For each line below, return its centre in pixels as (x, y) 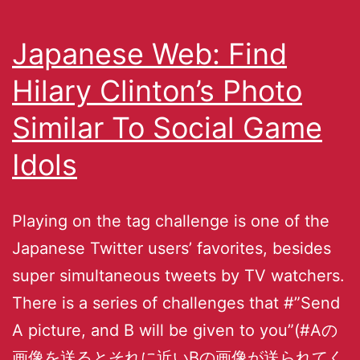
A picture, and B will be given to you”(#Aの (175, 330)
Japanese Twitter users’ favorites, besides (172, 248)
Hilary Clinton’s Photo (157, 90)
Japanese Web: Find (149, 53)
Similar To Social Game (167, 127)
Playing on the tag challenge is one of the (171, 221)
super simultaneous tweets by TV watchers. (178, 275)
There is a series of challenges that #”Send (176, 303)
